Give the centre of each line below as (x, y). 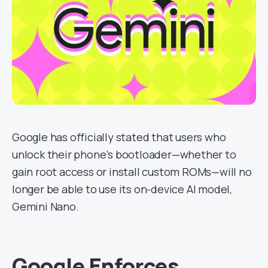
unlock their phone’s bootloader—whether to (124, 154)
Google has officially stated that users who (119, 137)
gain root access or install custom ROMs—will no (132, 172)
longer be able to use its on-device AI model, (122, 189)
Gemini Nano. (45, 206)
